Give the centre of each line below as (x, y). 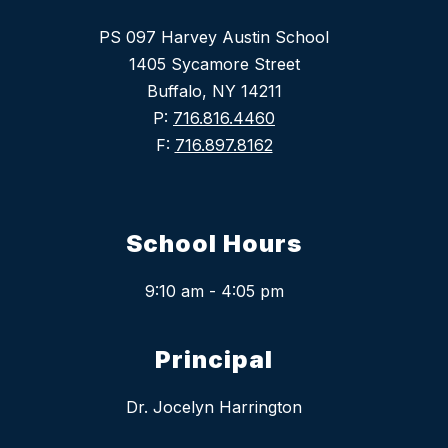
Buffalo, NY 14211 (214, 91)
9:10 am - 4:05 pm (214, 291)
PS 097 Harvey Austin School (214, 37)
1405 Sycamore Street (214, 64)
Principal (214, 360)
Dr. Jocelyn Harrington (214, 407)
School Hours (214, 244)
